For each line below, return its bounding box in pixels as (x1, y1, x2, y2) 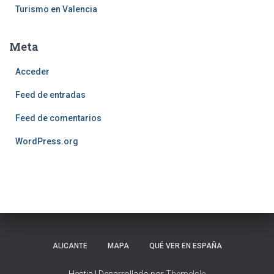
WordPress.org (15, 136, 78, 146)
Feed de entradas (15, 89, 86, 100)
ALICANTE (52, 242, 87, 250)
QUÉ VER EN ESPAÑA (149, 242, 222, 250)
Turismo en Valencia (15, 4, 97, 14)
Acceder (15, 66, 50, 76)
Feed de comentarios (15, 113, 102, 123)
